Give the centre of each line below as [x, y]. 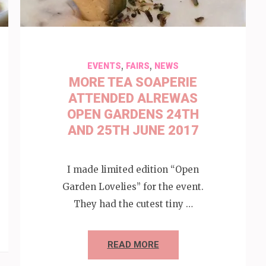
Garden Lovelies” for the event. [133, 186]
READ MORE [133, 244]
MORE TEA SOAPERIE [133, 82]
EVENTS [104, 66]
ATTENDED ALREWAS [133, 98]
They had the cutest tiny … [133, 204]
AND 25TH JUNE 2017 [133, 130]
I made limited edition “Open [133, 169]
